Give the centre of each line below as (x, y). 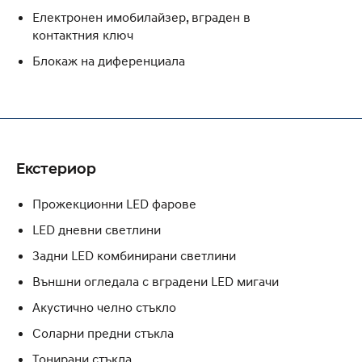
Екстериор (56, 168)
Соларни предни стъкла (103, 333)
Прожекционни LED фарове (114, 203)
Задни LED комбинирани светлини (134, 255)
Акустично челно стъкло (104, 307)
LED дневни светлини (97, 229)
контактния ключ (83, 34)
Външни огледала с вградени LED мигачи (156, 281)
